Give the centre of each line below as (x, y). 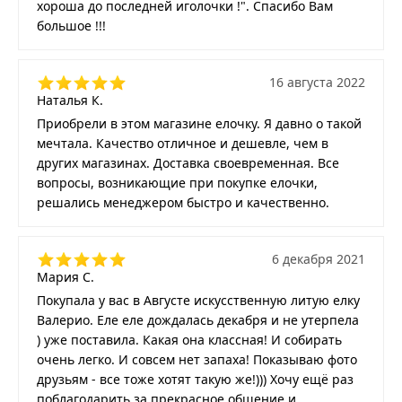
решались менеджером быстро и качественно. (183, 203)
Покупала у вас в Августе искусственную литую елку (198, 301)
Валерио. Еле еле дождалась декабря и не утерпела (198, 320)
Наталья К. (70, 100)
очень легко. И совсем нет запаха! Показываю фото (197, 360)
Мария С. (66, 277)
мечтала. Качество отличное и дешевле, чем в (183, 144)
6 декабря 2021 (319, 259)
